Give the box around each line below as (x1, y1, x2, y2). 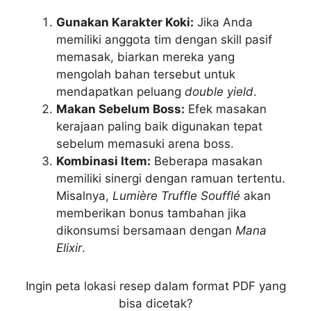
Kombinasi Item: (56, 153, 151, 168)
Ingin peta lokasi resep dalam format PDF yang (25, 278, 286, 293)
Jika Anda (194, 15, 253, 29)
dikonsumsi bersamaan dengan (56, 223, 235, 237)
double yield (185, 84, 253, 99)
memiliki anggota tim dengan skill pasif (56, 32, 272, 47)
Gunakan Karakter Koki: (56, 15, 194, 29)
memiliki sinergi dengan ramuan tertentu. (56, 171, 285, 185)
